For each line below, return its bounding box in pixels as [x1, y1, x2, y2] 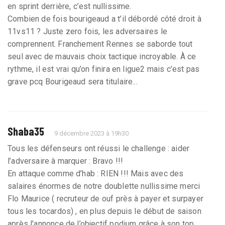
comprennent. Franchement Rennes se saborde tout [8, 39, 193, 49]
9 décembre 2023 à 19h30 [54, 129, 129, 137]
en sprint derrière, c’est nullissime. [8, 1, 132, 11]
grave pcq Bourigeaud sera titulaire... [8, 76, 138, 86]
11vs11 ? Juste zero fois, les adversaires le [8, 26, 167, 36]
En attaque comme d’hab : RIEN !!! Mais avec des [8, 168, 184, 178]
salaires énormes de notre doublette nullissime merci [8, 181, 200, 191]
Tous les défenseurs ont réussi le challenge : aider [8, 143, 190, 153]
